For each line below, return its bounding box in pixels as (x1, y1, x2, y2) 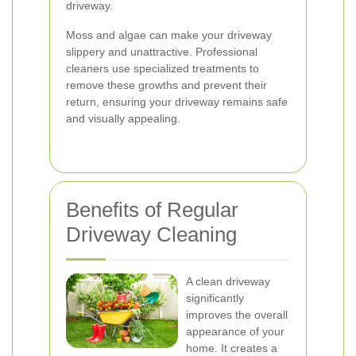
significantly (186, 292, 244, 304)
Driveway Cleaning (66, 222, 237, 246)
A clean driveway (186, 275, 270, 288)
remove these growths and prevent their (66, 79, 267, 91)
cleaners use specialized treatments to (66, 62, 259, 75)
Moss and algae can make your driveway (66, 29, 272, 41)
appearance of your (186, 325, 284, 338)
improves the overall (186, 308, 288, 321)
